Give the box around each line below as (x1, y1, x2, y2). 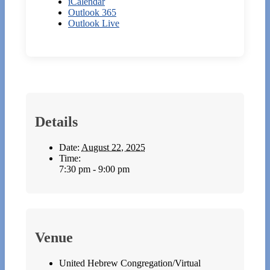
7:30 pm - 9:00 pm (59, 164, 130, 175)
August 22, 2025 (81, 142, 145, 153)
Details (35, 114, 78, 130)
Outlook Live (68, 18, 119, 29)
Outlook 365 (68, 7, 116, 18)
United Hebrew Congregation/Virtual (59, 258, 201, 269)
